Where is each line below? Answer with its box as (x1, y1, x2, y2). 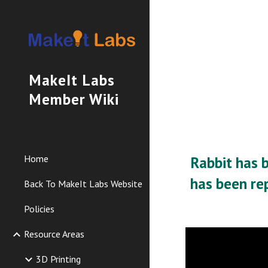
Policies (24, 203, 54, 215)
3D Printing (36, 253, 81, 266)
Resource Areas (24, 228, 84, 240)
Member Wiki (29, 89, 119, 109)
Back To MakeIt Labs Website (24, 178, 142, 190)
